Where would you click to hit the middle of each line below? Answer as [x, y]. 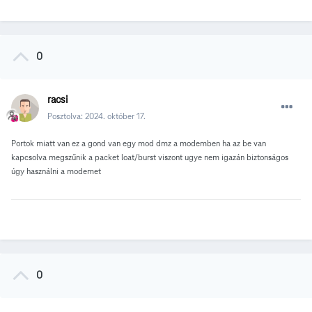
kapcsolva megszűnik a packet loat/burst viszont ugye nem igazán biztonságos [150, 157]
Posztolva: [66, 116]
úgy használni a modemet [57, 171]
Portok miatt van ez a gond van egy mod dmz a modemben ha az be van [139, 143]
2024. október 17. [115, 116]
